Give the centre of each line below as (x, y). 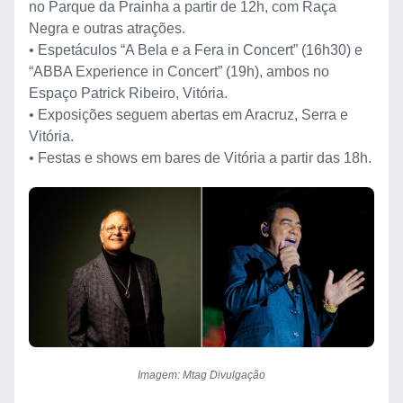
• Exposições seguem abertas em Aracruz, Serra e (188, 114)
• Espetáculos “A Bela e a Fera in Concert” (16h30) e (196, 49)
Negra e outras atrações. (107, 28)
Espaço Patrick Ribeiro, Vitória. (128, 93)
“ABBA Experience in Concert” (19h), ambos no (179, 71)
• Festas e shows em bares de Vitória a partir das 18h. (200, 157)
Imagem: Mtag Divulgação (201, 375)
